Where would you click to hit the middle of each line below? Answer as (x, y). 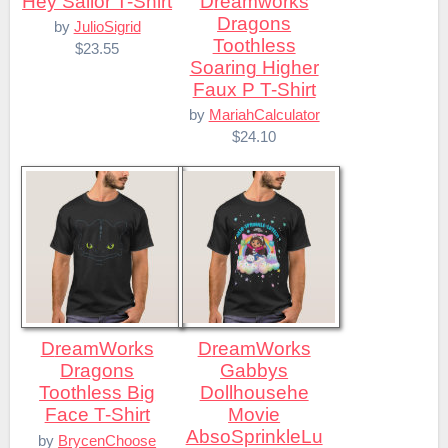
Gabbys (254, 371)
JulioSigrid (107, 27)
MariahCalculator (264, 115)
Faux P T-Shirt (254, 89)
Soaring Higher (254, 67)
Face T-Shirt (97, 415)
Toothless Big (97, 393)
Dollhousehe (254, 393)
